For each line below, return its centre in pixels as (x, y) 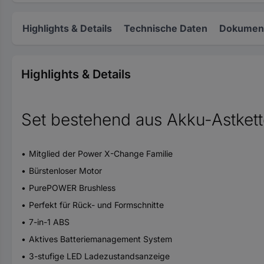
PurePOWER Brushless (72, 187)
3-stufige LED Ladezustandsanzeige (99, 256)
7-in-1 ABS (49, 222)
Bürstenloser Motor (65, 170)
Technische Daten (166, 28)
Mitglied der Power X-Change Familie (101, 153)
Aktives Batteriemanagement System (100, 239)
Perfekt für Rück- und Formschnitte (96, 204)
